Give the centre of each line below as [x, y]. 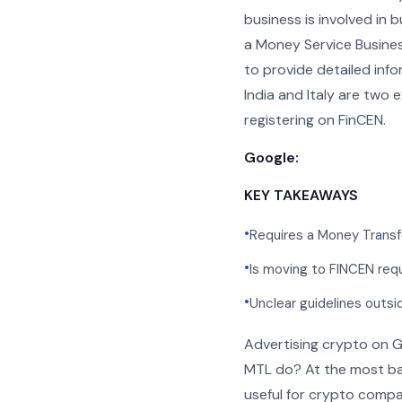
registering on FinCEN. [315, 120]
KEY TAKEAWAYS [301, 195]
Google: [271, 157]
